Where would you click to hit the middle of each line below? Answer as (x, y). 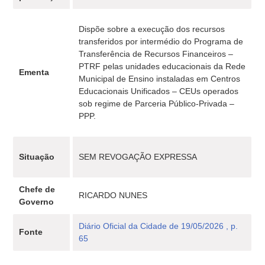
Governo (37, 202)
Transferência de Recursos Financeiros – (156, 54)
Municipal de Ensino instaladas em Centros (160, 79)
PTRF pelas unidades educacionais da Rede (162, 66)
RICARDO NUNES (113, 195)
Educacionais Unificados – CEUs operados (159, 91)
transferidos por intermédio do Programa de (161, 41)
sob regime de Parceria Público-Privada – (157, 104)
